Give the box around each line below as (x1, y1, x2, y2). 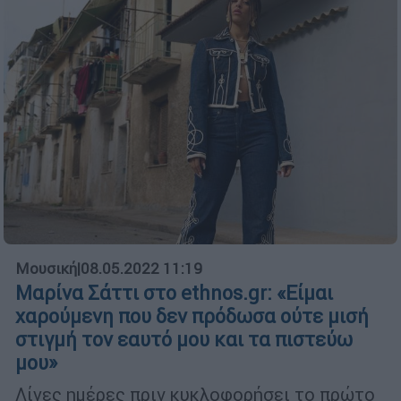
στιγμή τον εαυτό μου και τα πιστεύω (15, 327, 353, 352)
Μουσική (15, 258, 77, 278)
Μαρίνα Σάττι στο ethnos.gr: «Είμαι (15, 280, 333, 305)
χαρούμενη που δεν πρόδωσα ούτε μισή (15, 303, 369, 328)
